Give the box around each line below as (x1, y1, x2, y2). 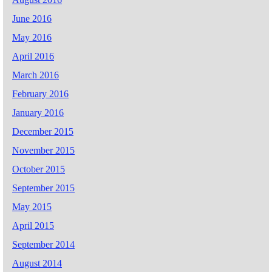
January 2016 (12, 107, 64, 118)
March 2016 (12, 69, 59, 80)
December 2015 (12, 126, 73, 137)
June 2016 (12, 13, 52, 24)
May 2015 (12, 201, 52, 212)
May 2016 (12, 32, 52, 42)
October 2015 (12, 163, 65, 174)
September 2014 (12, 239, 75, 250)
